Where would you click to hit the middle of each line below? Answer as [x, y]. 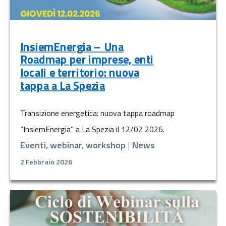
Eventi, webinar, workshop [73, 145]
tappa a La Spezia [63, 86]
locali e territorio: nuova [80, 73]
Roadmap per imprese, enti [87, 60]
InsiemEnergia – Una [72, 47]
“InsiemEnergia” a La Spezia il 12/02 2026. [92, 129]
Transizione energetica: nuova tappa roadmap [97, 113]
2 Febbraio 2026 [46, 162]
